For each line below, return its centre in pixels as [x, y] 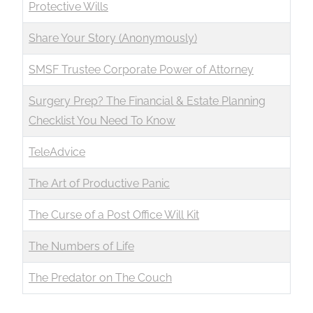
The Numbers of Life [81, 246]
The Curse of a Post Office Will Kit [114, 215]
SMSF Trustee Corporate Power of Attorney [141, 70]
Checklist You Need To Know [102, 121]
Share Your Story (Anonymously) [113, 38]
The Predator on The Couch [100, 278]
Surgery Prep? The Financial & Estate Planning [147, 101]
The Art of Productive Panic [99, 183]
